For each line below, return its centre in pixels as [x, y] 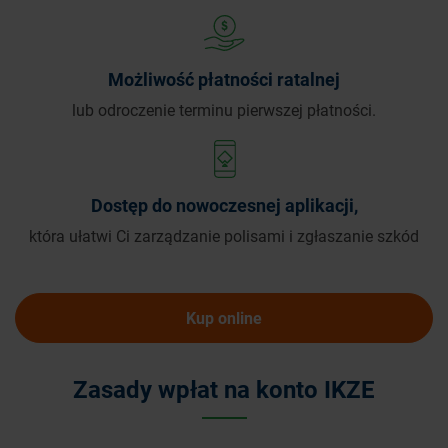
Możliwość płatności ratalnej [224, 79]
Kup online [224, 317]
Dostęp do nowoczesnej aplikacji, [224, 205]
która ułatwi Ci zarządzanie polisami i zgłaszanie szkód [224, 235]
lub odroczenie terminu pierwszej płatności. [224, 109]
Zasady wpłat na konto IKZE [224, 389]
